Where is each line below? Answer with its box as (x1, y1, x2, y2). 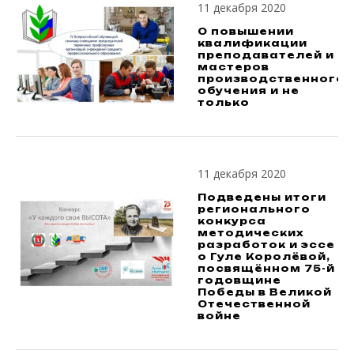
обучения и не (198, 84, 299, 96)
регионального (198, 203, 311, 215)
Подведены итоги (198, 191, 326, 203)
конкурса (198, 215, 266, 227)
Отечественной (198, 298, 311, 310)
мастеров (198, 60, 269, 73)
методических (198, 227, 304, 239)
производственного (198, 72, 345, 85)
